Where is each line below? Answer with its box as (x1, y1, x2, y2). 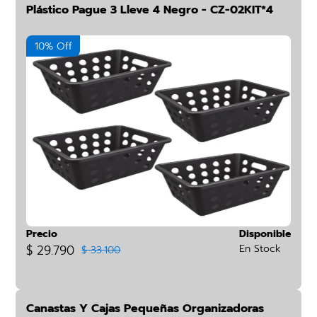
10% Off (34, 39, 72, 54)
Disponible (238, 226, 291, 241)
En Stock (238, 241, 281, 256)
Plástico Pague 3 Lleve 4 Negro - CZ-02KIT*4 (26, 1, 274, 18)
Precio (26, 226, 58, 241)
